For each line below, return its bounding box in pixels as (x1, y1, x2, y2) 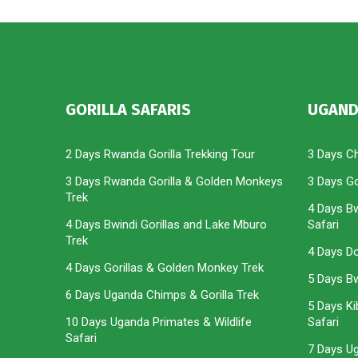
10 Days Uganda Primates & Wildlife (66, 315, 252, 330)
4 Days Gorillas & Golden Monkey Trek (66, 261, 264, 276)
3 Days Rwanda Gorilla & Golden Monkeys (66, 174, 283, 189)
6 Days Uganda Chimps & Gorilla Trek (66, 288, 259, 303)
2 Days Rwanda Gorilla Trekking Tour (66, 147, 255, 162)
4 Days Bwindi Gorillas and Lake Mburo (66, 217, 267, 233)
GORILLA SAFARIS (66, 100, 191, 120)
